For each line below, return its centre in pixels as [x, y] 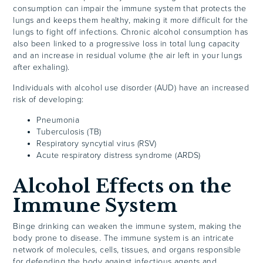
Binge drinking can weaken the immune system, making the [127, 226]
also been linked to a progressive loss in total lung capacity [127, 43]
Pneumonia [58, 120]
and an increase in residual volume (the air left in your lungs [128, 55]
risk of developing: [48, 99]
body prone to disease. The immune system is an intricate [124, 238]
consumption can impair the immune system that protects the [130, 8]
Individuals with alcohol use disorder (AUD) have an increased [131, 87]
